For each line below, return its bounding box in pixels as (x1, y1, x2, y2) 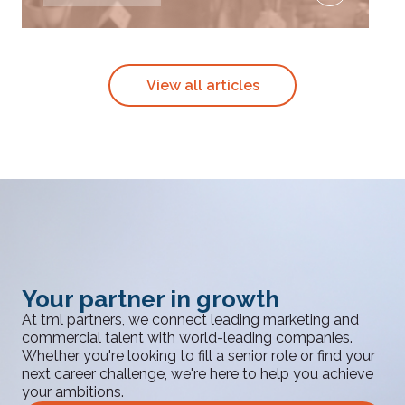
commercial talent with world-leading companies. (22, 329, 353, 346)
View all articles (146, 76, 259, 94)
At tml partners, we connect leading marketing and (22, 311, 359, 328)
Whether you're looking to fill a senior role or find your (22, 347, 375, 364)
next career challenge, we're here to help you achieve (22, 365, 373, 382)
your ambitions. (22, 383, 124, 400)
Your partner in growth (22, 286, 279, 313)
